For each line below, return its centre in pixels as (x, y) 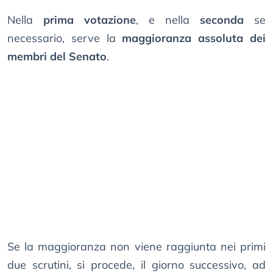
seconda (222, 20)
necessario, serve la (65, 38)
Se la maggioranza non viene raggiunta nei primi (136, 247)
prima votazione (90, 20)
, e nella (168, 20)
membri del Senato (57, 57)
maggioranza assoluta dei (194, 38)
